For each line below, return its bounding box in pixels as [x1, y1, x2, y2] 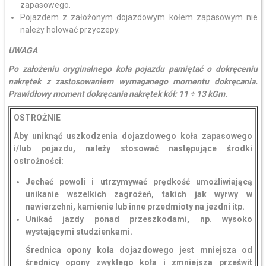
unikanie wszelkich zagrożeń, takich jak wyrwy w [25, 189, 252, 199]
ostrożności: [13, 156, 64, 166]
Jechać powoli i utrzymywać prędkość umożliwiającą [25, 177, 252, 186]
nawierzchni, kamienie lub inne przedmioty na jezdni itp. [25, 202, 245, 211]
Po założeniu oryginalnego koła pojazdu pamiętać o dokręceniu [8, 64, 258, 74]
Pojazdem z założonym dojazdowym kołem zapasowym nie [20, 12, 258, 22]
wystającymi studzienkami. [25, 227, 132, 236]
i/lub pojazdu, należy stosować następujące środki [13, 144, 252, 153]
